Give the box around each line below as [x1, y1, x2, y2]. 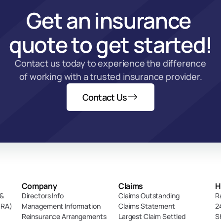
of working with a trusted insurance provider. [19, 71, 202, 82]
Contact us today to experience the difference [15, 57, 206, 69]
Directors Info [21, 191, 64, 200]
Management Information [21, 201, 101, 211]
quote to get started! [8, 30, 213, 59]
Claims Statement [118, 201, 175, 211]
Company [21, 181, 57, 191]
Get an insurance [26, 5, 195, 35]
